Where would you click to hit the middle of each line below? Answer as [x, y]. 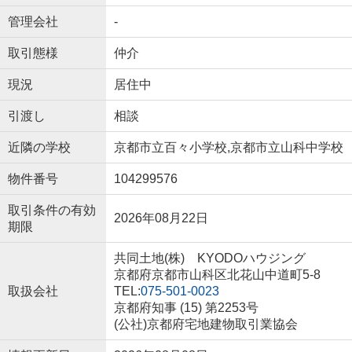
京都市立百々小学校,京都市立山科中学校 [228, 147]
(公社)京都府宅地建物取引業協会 [205, 324]
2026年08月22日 [161, 218]
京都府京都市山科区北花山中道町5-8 [218, 274]
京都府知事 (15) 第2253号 [186, 307]
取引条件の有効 [51, 210]
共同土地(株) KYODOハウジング [209, 258]
